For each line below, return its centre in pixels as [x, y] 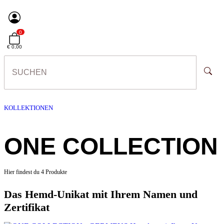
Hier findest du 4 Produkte [35, 172]
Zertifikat [27, 207]
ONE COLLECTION [111, 146]
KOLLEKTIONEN [28, 108]
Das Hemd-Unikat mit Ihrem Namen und [101, 194]
